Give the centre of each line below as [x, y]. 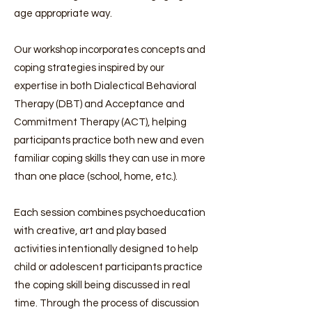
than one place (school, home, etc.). [96, 177]
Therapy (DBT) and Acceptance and [99, 104]
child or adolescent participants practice [108, 267]
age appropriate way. [63, 14]
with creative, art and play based [90, 231]
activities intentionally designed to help [106, 249]
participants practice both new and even [109, 140]
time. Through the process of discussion [107, 303]
